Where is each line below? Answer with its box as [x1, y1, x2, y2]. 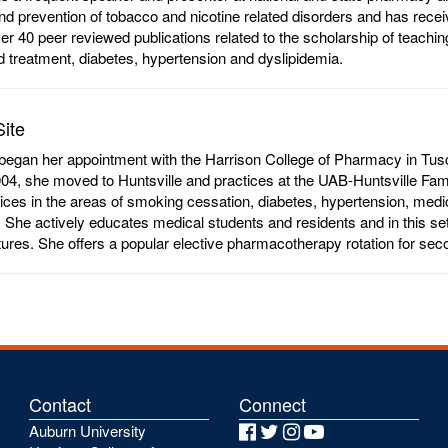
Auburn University [29, 419, 146, 441]
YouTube [323, 420, 395, 441]
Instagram [299, 420, 381, 441]
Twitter [278, 420, 337, 441]
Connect [239, 390, 306, 417]
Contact [29, 390, 91, 417]
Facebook [255, 420, 333, 441]
